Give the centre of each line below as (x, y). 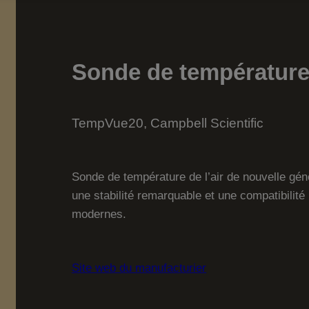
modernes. (99, 213)
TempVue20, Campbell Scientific (168, 123)
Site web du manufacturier (139, 268)
